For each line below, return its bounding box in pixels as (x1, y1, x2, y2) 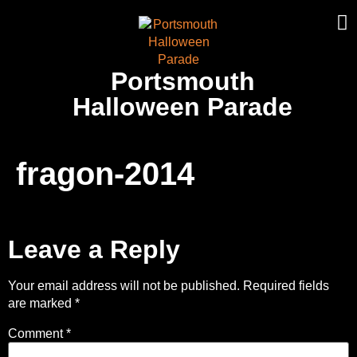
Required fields (243, 279, 329, 293)
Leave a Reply (8, 235, 180, 265)
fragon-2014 (16, 156, 194, 191)
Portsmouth (110, 67, 255, 96)
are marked (8, 296, 75, 311)
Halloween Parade (73, 92, 292, 121)
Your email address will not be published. (8, 279, 240, 293)
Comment (8, 326, 66, 340)
